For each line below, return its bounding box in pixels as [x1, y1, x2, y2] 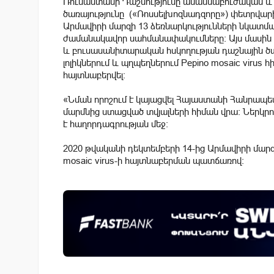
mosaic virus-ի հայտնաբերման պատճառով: [63, 155, 244, 166]
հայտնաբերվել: [63, 69, 125, 80]
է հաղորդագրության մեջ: [63, 118, 168, 129]
